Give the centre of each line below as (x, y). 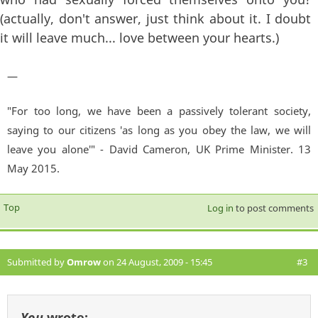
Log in (220, 208)
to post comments (273, 208)
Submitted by (37, 262)
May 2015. (33, 168)
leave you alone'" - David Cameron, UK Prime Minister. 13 (159, 149)
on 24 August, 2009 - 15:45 (157, 262)
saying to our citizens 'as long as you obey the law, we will (159, 130)
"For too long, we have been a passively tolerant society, (159, 110)
